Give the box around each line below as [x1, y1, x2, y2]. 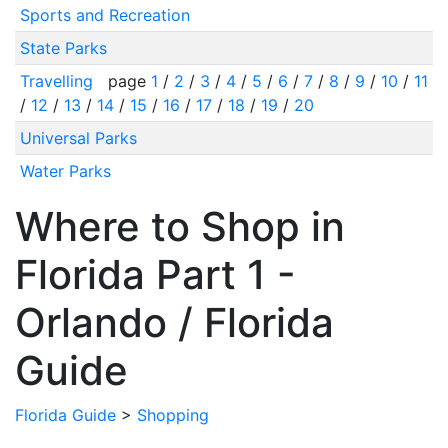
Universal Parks [19, 128, 137, 148]
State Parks [19, 38, 107, 58]
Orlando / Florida [15, 298, 334, 347]
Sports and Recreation [19, 5, 190, 25]
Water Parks [19, 161, 111, 181]
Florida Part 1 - [15, 250, 296, 299]
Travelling [19, 71, 98, 91]
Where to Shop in [15, 202, 345, 251]
